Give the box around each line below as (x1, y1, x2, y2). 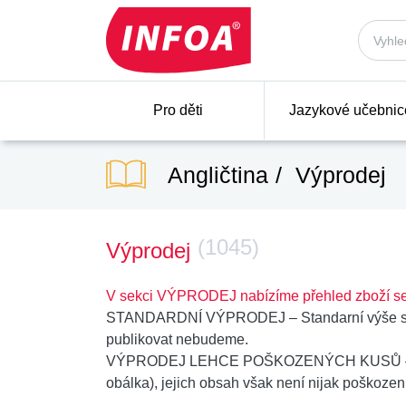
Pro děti (153, 102, 204, 118)
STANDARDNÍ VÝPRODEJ (106, 310, 285, 325)
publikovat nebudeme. (106, 332, 248, 347)
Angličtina (168, 161, 268, 188)
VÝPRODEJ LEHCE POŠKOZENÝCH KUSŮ (106, 353, 401, 369)
